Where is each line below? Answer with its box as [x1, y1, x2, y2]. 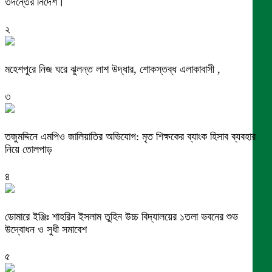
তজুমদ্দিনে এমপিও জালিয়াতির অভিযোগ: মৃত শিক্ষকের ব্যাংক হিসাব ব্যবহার [5, 130, 256, 143]
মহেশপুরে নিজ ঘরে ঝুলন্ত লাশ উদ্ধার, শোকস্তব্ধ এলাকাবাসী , [5, 63, 220, 75]
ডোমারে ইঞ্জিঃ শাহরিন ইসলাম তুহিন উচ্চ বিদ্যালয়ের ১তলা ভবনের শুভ [5, 210, 238, 223]
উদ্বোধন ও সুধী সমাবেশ [5, 223, 87, 236]
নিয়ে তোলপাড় [5, 143, 52, 155]
